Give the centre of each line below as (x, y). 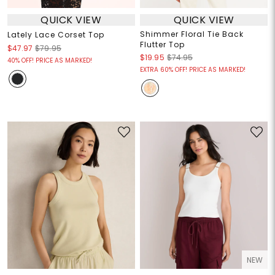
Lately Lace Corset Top (56, 35)
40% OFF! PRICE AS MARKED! (49, 61)
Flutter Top (162, 45)
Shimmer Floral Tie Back (192, 34)
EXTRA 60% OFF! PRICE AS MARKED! (193, 70)
